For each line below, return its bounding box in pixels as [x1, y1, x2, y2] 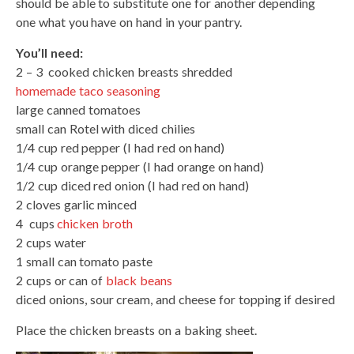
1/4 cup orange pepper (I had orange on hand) [16, 158, 265, 174]
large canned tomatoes [16, 101, 141, 117]
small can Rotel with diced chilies [16, 120, 195, 136]
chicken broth [57, 215, 134, 231]
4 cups [16, 215, 58, 231]
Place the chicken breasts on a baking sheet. [16, 322, 257, 337]
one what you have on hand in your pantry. [16, 13, 243, 29]
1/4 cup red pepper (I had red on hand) [16, 139, 225, 155]
